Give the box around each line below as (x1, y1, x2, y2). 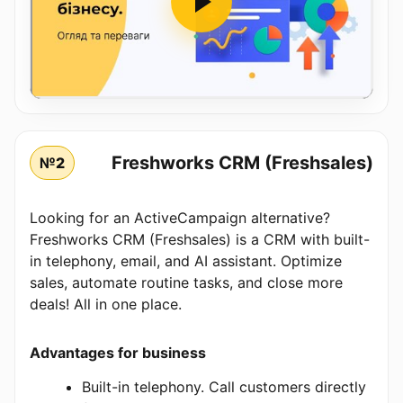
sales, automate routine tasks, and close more (30, 273, 343, 292)
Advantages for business (30, 344, 206, 363)
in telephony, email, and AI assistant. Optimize (30, 252, 342, 271)
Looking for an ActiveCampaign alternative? (30, 209, 330, 228)
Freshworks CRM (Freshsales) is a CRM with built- (30, 230, 370, 249)
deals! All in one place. (30, 295, 182, 314)
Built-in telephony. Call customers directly (82, 378, 366, 397)
